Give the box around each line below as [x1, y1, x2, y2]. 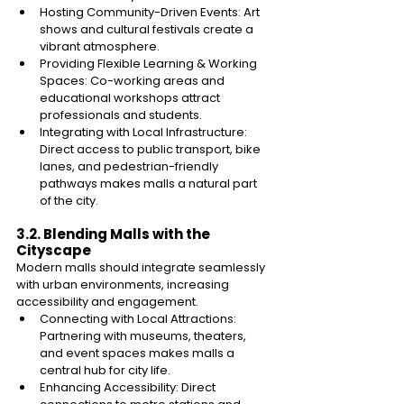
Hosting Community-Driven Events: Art [40, 3, 262, 21]
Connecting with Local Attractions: [40, 309, 239, 327]
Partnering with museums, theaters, [40, 326, 249, 344]
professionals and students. [40, 106, 205, 124]
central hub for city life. [40, 361, 173, 379]
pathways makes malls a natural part [40, 174, 260, 192]
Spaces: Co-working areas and [40, 71, 227, 89]
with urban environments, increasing [16, 275, 232, 293]
